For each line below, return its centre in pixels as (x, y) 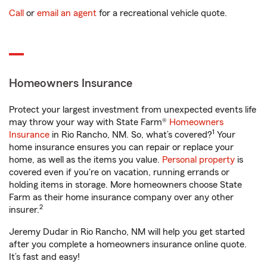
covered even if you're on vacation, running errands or (119, 172)
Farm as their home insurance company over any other (121, 197)
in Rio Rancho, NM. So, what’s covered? (131, 135)
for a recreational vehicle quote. (162, 13)
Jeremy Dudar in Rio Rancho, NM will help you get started (127, 232)
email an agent (67, 13)
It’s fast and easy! (44, 257)
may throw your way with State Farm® (89, 122)
